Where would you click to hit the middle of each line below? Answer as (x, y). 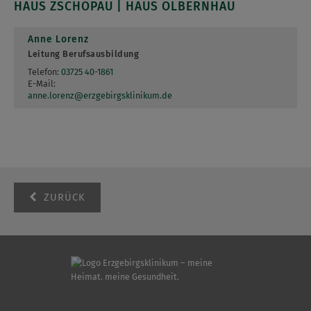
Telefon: (43, 72)
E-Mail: (42, 83)
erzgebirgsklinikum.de (128, 95)
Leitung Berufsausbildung (83, 53)
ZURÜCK (63, 197)
